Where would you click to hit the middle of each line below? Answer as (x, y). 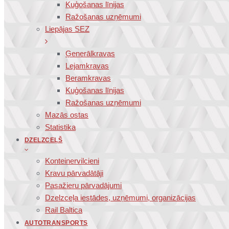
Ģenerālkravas (90, 53)
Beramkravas (88, 78)
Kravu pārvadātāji (74, 173)
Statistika (60, 127)
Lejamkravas (87, 66)
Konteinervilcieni (72, 161)
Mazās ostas (67, 115)
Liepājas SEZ (67, 29)
